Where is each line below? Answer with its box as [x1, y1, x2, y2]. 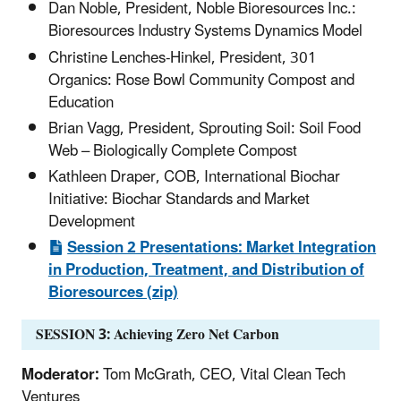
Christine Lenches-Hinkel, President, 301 [48, 41, 317, 74]
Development [48, 206, 135, 239]
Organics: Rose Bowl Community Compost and [48, 64, 354, 97]
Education [48, 86, 114, 119]
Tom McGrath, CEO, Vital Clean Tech [99, 359, 346, 392]
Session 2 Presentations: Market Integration [67, 232, 377, 265]
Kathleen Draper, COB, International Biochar [48, 161, 340, 194]
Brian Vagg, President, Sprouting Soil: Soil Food [48, 112, 361, 145]
